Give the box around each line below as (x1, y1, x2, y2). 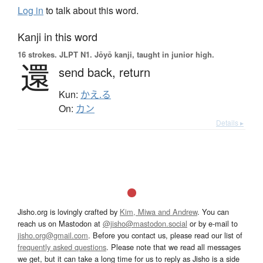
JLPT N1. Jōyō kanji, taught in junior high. (57, 48, 214, 60)
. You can (197, 205, 229, 217)
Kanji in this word (18, 28, 97, 44)
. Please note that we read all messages (106, 241, 241, 252)
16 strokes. (18, 48, 57, 60)
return (119, 63, 150, 80)
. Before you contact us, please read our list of (88, 229, 242, 241)
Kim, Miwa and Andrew (120, 205, 197, 217)
